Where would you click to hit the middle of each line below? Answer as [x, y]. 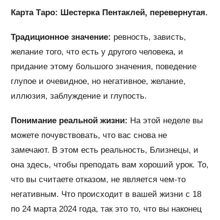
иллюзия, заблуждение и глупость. [79, 96]
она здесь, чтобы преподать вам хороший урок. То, [110, 165]
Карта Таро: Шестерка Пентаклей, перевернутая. [110, 12]
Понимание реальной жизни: [69, 120]
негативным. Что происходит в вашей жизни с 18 [106, 194]
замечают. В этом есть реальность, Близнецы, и [105, 150]
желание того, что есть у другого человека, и [97, 52]
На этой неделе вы [165, 120]
